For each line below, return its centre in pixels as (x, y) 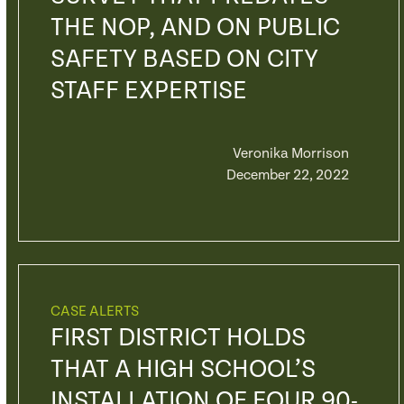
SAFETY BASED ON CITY (184, 60)
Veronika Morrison (290, 154)
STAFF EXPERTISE (148, 91)
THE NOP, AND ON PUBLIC (195, 28)
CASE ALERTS (94, 312)
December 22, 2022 (287, 175)
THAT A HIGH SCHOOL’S (183, 370)
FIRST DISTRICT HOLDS (178, 338)
